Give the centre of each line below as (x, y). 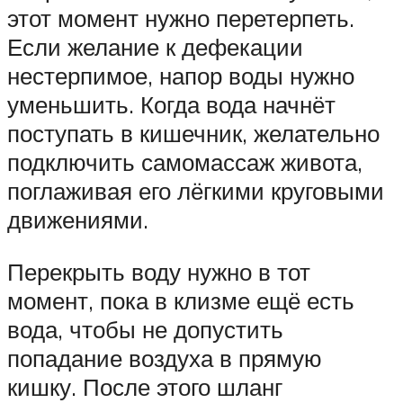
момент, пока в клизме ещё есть (181, 300)
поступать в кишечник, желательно (193, 134)
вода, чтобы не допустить (145, 329)
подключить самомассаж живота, (185, 162)
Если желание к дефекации (155, 47)
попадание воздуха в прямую (165, 358)
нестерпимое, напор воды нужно (181, 76)
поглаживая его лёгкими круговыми (196, 191)
